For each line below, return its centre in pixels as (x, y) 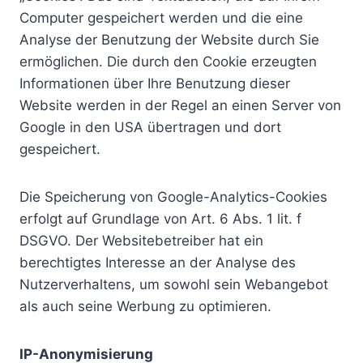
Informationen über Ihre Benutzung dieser (155, 83)
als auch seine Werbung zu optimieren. (145, 306)
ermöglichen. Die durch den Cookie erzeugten (168, 62)
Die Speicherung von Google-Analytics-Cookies (173, 197)
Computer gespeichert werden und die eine (161, 18)
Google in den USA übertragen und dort (150, 127)
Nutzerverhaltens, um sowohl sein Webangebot (174, 284)
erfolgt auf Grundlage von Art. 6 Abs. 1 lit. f (160, 219)
